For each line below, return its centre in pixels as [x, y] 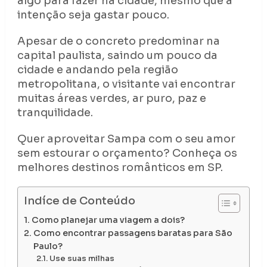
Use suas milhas [82, 259]
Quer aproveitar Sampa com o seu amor [126, 139]
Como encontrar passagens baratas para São [133, 233]
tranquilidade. [55, 113]
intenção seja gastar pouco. [93, 15]
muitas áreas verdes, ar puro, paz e [111, 99]
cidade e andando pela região [97, 70]
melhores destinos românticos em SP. [120, 168]
